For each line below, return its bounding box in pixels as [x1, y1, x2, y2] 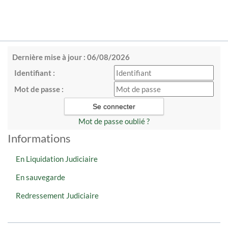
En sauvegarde [16, 173, 65, 182]
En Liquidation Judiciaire [16, 154, 98, 163]
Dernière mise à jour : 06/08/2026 [12, 52, 130, 62]
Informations [8, 131, 71, 145]
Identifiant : [14, 68, 55, 77]
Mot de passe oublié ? [78, 117, 150, 126]
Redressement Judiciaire [16, 191, 99, 200]
